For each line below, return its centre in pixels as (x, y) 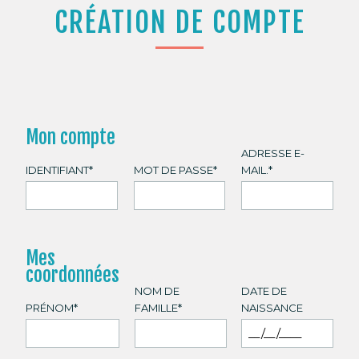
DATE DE (264, 290)
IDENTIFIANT (58, 169)
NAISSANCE (272, 307)
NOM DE (157, 290)
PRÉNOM (50, 307)
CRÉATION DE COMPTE (179, 22)
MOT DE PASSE (173, 169)
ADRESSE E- (272, 153)
